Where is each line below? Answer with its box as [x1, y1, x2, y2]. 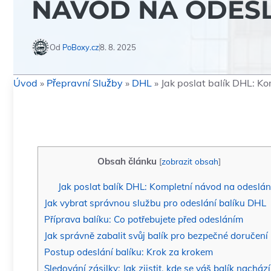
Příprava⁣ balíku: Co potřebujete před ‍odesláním [44, 214, 243, 226]
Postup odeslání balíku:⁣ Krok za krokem [44, 246, 213, 258]
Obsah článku [97, 155, 157, 167]
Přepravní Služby [47, 77, 123, 89]
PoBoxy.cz [62, 42, 99, 52]
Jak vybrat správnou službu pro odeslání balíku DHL [44, 197, 266, 209]
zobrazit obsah [161, 156, 218, 166]
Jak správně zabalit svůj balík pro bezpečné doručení [44, 230, 268, 242]
